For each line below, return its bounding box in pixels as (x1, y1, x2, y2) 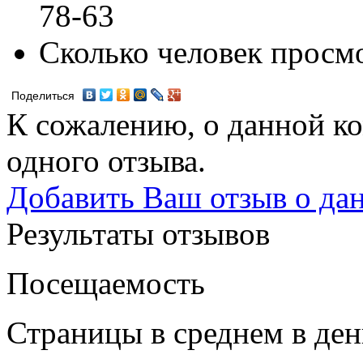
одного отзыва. (6, 143, 206, 178)
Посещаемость (6, 265, 205, 301)
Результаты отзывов (6, 216, 270, 251)
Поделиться (11, 89, 75, 102)
